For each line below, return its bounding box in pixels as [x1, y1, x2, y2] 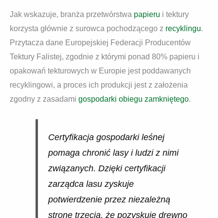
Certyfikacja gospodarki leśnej [48, 132, 164, 142]
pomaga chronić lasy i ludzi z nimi [48, 147, 179, 158]
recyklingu [163, 24, 201, 33]
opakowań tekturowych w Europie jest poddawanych [10, 67, 191, 75]
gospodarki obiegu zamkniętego [78, 95, 189, 104]
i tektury [160, 10, 189, 19]
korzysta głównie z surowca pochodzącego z [10, 24, 163, 33]
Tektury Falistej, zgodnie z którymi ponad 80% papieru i [10, 53, 200, 61]
